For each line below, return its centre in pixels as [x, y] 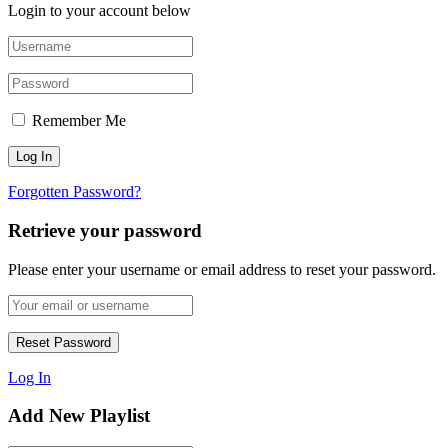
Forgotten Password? [74, 192]
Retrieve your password [105, 230]
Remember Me [79, 121]
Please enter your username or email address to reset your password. [222, 269]
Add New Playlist [79, 416]
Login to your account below [99, 11]
